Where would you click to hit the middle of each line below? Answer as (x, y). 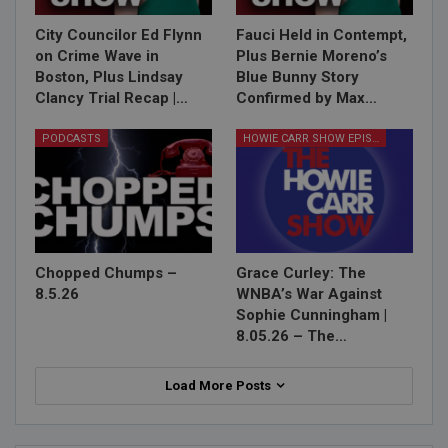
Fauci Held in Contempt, (321, 34)
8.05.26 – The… (291, 335)
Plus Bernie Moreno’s (311, 55)
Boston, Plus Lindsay (109, 76)
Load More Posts (219, 385)
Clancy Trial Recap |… (111, 97)
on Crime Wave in (97, 55)
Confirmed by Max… (306, 97)
